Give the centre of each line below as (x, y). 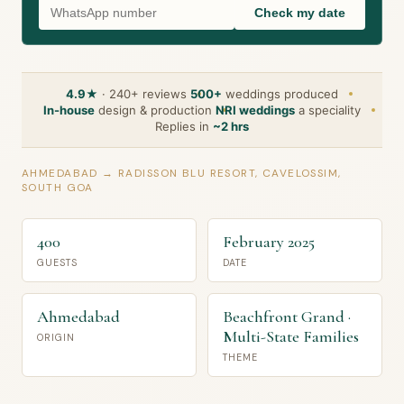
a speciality (328, 110)
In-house (69, 110)
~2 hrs (231, 126)
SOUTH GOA (58, 188)
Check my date (300, 13)
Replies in (184, 126)
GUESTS (58, 263)
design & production (153, 110)
